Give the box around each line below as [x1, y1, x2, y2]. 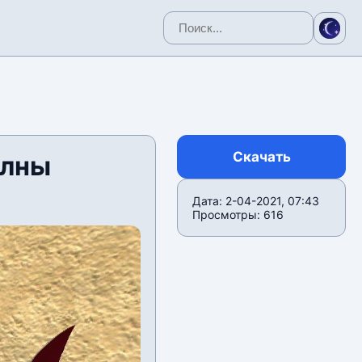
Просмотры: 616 [192, 208, 284, 221]
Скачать [232, 149, 291, 165]
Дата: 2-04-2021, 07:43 [192, 194, 320, 208]
